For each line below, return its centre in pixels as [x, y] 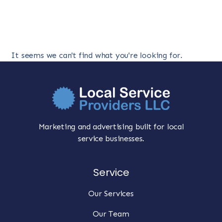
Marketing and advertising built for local [111, 127]
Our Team [111, 214]
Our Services [111, 194]
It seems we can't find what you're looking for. [97, 55]
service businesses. [111, 139]
